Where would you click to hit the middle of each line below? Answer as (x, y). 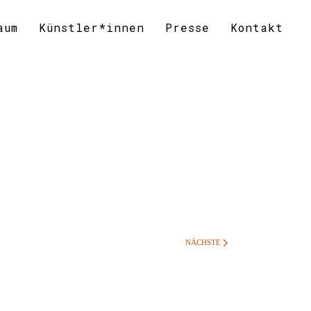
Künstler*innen (92, 27)
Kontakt (257, 27)
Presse (187, 27)
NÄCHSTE (204, 242)
